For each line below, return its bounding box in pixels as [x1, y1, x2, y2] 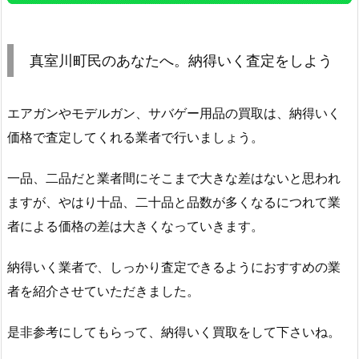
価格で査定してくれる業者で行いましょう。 [7, 129, 264, 146]
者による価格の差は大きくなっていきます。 [7, 218, 264, 235]
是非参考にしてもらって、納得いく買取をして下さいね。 [7, 323, 341, 340]
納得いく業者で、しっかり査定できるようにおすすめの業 [7, 259, 341, 276]
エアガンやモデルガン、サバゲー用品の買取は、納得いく [7, 105, 341, 122]
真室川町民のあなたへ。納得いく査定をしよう [30, 52, 333, 70]
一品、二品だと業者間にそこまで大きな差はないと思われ [7, 170, 341, 187]
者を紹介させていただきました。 [7, 283, 200, 300]
